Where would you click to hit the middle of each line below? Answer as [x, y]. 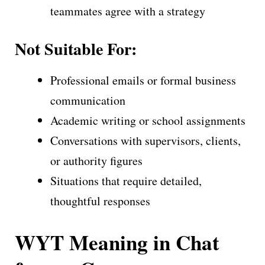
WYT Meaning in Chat [117, 242]
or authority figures [96, 160]
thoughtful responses [100, 201]
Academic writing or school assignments [148, 120]
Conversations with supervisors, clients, [146, 140]
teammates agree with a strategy [128, 11]
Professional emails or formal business [143, 80]
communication [88, 100]
